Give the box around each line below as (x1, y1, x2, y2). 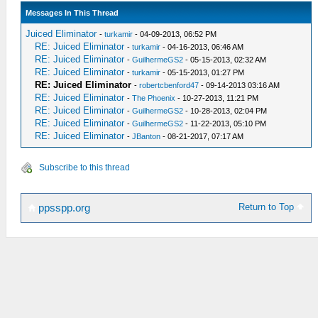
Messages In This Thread (26, 9, 119, 17)
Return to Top (238, 202, 297, 212)
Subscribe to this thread (39, 163, 130, 172)
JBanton (132, 132, 161, 141)
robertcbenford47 (139, 81, 199, 89)
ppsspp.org (35, 202, 90, 214)
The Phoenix (132, 94, 176, 102)
